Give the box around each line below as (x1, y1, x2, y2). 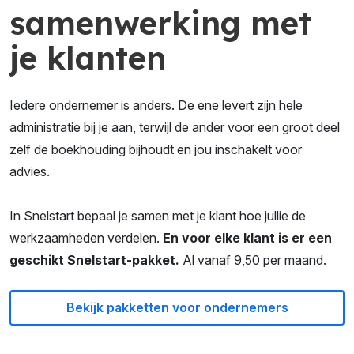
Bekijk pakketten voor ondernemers (66, 299, 288, 315)
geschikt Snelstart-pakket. (9, 251, 183, 268)
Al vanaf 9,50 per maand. (183, 251, 326, 268)
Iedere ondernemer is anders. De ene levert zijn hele (9, 96, 303, 113)
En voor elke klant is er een (163, 229, 332, 246)
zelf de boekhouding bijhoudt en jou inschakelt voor (9, 141, 302, 157)
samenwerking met (9, 2, 311, 43)
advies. (9, 163, 50, 179)
